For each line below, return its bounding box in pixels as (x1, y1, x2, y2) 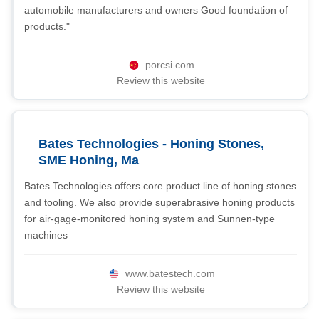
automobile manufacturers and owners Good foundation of (24, 4, 288, 16)
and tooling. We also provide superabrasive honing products (24, 197, 295, 208)
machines (24, 229, 68, 241)
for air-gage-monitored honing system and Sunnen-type (24, 213, 275, 224)
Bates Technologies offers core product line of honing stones (24, 180, 296, 192)
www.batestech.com (125, 268, 215, 279)
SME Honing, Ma (38, 153, 139, 167)
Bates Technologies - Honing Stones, (38, 137, 264, 151)
